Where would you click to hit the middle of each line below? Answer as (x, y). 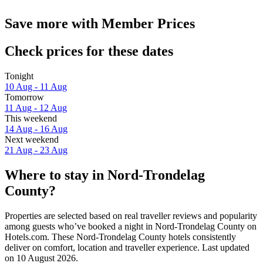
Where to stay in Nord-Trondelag (105, 175)
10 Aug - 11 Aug (36, 87)
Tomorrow (24, 97)
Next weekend (32, 140)
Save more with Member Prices (100, 24)
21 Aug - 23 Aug (36, 150)
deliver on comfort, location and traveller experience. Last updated (127, 247)
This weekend (31, 119)
